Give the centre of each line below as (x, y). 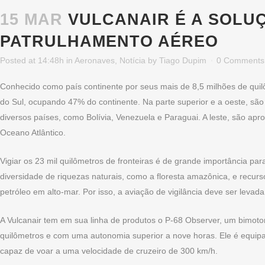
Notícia (132, 60)
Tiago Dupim (183, 60)
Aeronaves (95, 60)
